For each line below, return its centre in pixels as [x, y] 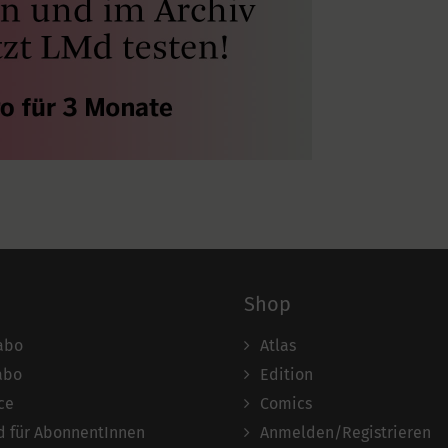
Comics [286, 404]
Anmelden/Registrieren [345, 433]
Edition [286, 375]
